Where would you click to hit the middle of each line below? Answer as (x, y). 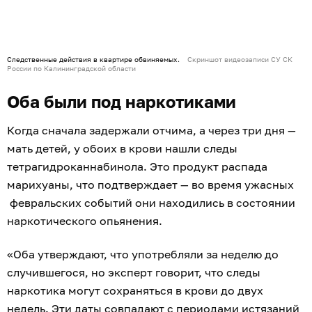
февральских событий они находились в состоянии (151, 202)
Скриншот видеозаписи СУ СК (240, 59)
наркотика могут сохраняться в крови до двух (135, 290)
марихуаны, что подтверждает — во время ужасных (150, 184)
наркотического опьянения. (85, 220)
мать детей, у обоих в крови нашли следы (122, 148)
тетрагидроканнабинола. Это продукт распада (137, 166)
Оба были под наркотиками (122, 101)
